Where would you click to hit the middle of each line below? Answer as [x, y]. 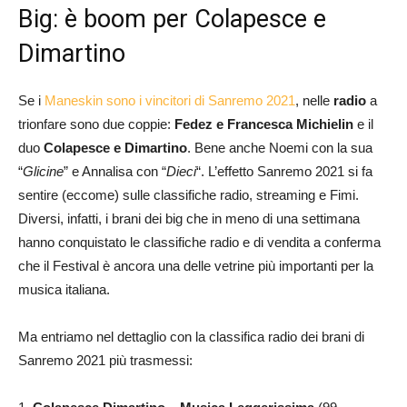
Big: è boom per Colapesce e [172, 20]
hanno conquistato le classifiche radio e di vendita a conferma [199, 243]
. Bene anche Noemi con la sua [280, 148]
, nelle [314, 101]
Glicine [43, 172]
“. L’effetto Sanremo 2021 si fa [284, 172]
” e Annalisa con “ [115, 172]
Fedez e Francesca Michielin [264, 124]
